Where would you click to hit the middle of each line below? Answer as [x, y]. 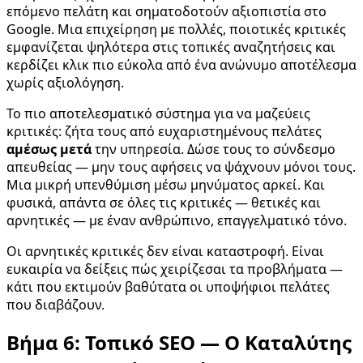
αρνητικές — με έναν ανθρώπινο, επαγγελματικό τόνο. [177, 220]
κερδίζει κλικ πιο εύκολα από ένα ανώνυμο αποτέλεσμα [181, 64]
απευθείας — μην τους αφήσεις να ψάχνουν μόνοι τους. [181, 167]
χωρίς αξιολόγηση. [65, 82]
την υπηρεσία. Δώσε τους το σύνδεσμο [214, 149]
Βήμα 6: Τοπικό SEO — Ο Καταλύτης [179, 343]
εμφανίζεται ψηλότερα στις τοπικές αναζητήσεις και [171, 47]
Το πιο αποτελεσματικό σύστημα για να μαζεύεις [158, 113]
